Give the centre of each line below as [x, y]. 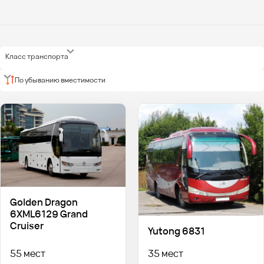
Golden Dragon [44, 202]
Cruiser [27, 226]
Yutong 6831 [176, 231]
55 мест [27, 253]
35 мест [165, 253]
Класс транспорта [37, 57]
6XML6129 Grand [49, 214]
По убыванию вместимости [60, 80]
